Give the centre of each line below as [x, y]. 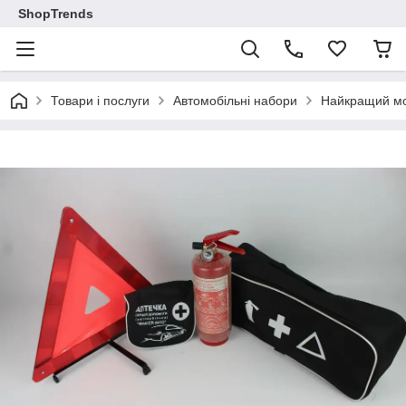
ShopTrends [56, 14]
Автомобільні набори [235, 101]
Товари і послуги [100, 101]
